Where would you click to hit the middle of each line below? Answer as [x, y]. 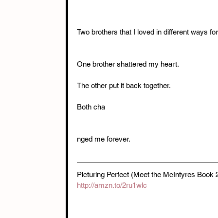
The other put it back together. [124, 85]
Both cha [91, 107]
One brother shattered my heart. [128, 64]
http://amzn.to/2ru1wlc [112, 185]
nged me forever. [104, 139]
